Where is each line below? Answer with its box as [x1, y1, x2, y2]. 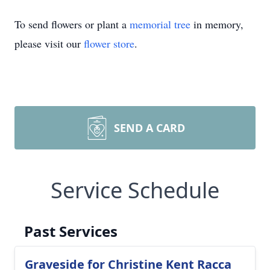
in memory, [190, 17, 243, 31]
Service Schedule [51, 175, 219, 205]
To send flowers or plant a [14, 17, 130, 31]
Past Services [24, 221, 118, 241]
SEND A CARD [114, 121, 185, 135]
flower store [84, 36, 134, 51]
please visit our [14, 36, 84, 51]
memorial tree [130, 17, 190, 31]
